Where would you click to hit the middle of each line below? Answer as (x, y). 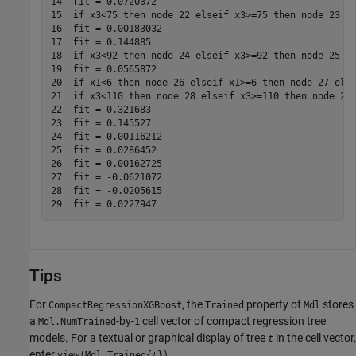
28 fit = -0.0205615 (106, 191)
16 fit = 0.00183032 (106, 29)
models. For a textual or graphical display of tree (149, 338)
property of (274, 304)
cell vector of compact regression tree (233, 321)
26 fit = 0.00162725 (106, 164)
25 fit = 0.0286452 (103, 151)
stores (337, 304)
